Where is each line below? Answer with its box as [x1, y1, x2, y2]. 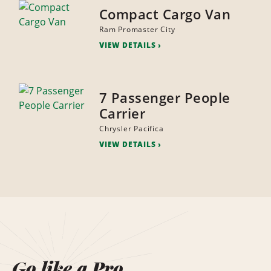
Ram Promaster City [99, 24, 175, 35]
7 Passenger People [99, 88, 230, 107]
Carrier [99, 104, 146, 123]
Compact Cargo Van [99, 5, 231, 24]
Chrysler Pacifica [99, 123, 164, 134]
